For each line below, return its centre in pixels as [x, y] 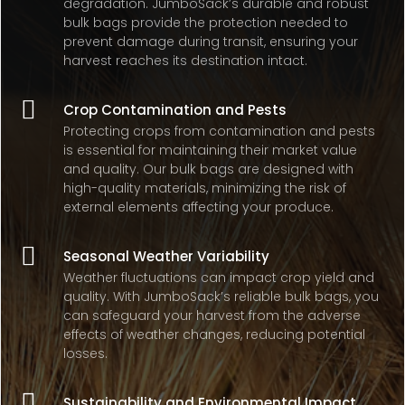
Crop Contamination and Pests [175, 110]
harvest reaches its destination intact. [186, 61]
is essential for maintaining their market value [211, 150]
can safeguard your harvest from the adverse [212, 316]
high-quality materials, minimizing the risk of [205, 188]
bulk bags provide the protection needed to [206, 23]
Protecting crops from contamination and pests [220, 131]
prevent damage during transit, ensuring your [211, 42]
